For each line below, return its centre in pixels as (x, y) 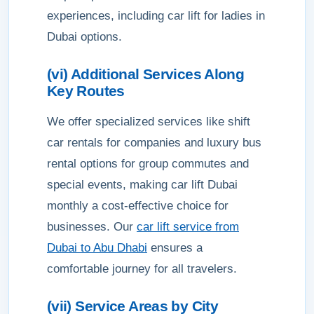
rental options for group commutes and (148, 164)
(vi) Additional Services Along (146, 74)
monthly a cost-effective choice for (138, 206)
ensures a (175, 248)
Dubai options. (84, 37)
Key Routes (86, 91)
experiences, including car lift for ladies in (156, 16)
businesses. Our (92, 227)
